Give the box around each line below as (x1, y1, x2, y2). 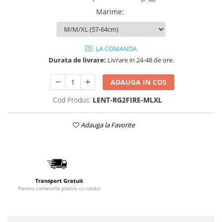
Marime (96, 7, 122, 16)
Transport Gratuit (35, 177, 83, 184)
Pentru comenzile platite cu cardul (18, 185, 101, 192)
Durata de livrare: (48, 55, 106, 64)
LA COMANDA (94, 44, 137, 53)
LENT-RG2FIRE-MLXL (92, 95, 162, 105)
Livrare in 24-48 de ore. (106, 55, 174, 64)
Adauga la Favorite (79, 120, 135, 129)
